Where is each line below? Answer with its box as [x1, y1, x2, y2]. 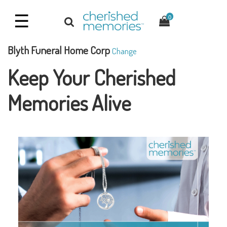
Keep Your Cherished [8, 63, 175, 91]
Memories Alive [8, 89, 131, 116]
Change [112, 45, 137, 56]
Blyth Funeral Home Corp [8, 43, 110, 57]
